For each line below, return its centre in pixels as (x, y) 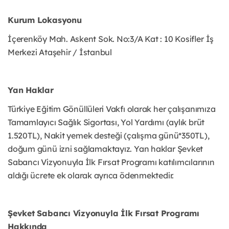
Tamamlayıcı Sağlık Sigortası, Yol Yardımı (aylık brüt (106, 122)
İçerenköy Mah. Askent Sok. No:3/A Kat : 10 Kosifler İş (111, 39)
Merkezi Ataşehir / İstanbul (60, 52)
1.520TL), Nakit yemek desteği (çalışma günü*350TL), (109, 136)
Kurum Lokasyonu (45, 20)
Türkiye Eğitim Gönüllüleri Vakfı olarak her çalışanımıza (112, 109)
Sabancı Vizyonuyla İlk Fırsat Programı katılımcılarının (111, 162)
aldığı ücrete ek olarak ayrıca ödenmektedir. (91, 176)
